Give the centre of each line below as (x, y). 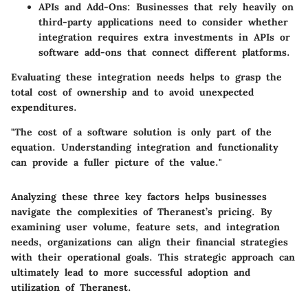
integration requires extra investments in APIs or (164, 37)
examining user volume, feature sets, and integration (145, 227)
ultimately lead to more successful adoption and (131, 273)
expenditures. (44, 108)
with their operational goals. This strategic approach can (153, 257)
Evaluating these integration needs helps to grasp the (146, 77)
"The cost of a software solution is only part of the (141, 132)
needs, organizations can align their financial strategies (150, 242)
